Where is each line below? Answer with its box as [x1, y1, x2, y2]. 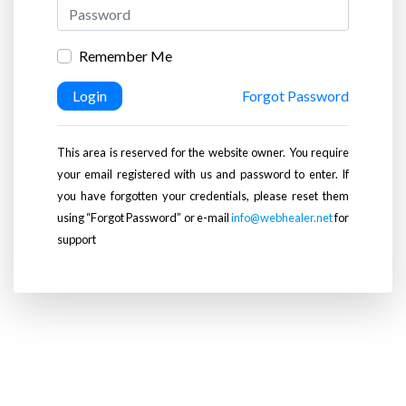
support [57, 231, 96, 246]
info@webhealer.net [230, 209, 333, 225]
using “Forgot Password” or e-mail [57, 209, 231, 225]
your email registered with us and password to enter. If [57, 166, 349, 181]
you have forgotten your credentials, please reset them [57, 188, 349, 203]
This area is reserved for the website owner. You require [57, 144, 349, 159]
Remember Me [79, 47, 172, 64]
